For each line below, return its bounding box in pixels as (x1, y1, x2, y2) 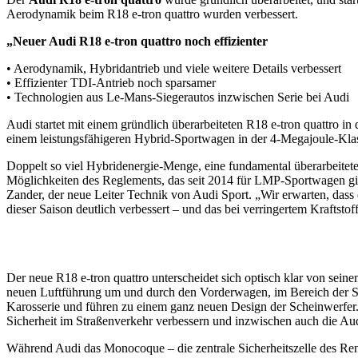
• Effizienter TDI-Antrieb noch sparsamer (6, 75, 216, 89)
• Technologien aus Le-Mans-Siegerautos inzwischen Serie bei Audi (6, 89, 349, 104)
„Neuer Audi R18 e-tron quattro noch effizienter (6, 34, 268, 48)
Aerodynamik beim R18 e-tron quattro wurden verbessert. (6, 6, 298, 21)
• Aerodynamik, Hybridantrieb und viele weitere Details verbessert (6, 61, 341, 75)
